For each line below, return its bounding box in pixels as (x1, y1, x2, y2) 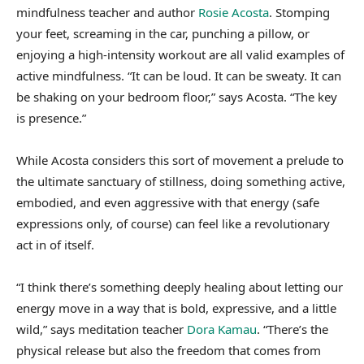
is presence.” (16, 110, 86, 127)
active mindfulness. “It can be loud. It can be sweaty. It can (16, 67, 341, 84)
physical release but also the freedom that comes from (16, 342, 321, 359)
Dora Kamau (187, 321, 257, 338)
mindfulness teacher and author (16, 4, 198, 21)
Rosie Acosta (198, 4, 269, 21)
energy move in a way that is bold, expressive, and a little (16, 300, 336, 317)
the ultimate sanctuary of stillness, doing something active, (16, 173, 345, 190)
